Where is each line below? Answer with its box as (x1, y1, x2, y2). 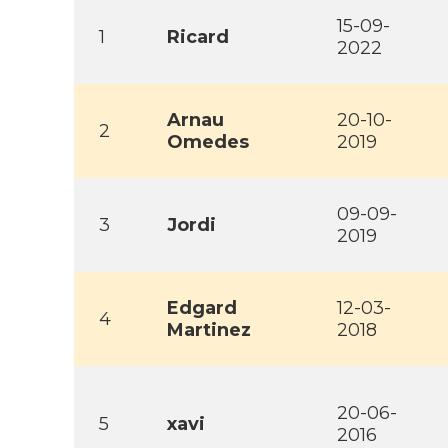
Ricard (167, 26, 229, 48)
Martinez (167, 319, 251, 341)
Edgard (167, 297, 237, 319)
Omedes (167, 131, 249, 153)
